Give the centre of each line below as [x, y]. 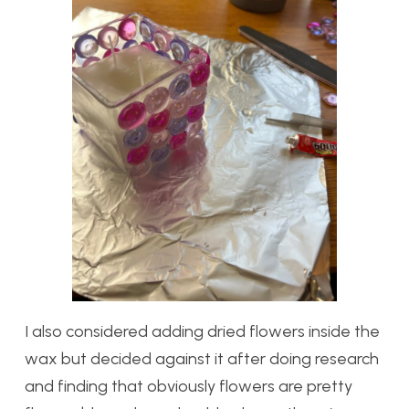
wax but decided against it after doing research [202, 359]
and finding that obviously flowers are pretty [189, 387]
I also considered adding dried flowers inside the [202, 332]
